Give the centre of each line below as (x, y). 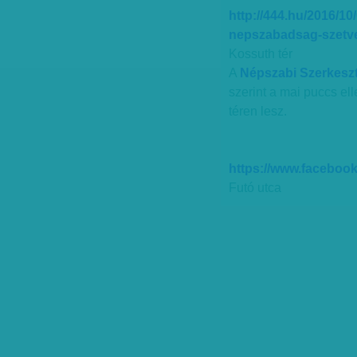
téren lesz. (258, 111)
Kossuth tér (262, 54)
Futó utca (255, 188)
